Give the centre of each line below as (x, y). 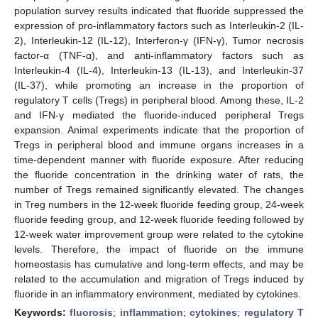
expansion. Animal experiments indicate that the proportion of (159, 130)
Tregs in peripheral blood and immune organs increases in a (159, 144)
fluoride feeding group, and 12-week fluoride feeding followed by (159, 219)
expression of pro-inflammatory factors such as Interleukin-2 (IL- (159, 25)
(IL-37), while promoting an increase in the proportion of (159, 85)
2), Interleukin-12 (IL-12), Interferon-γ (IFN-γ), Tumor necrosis (159, 40)
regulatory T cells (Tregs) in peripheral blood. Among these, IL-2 (159, 100)
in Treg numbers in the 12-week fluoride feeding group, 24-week (159, 204)
